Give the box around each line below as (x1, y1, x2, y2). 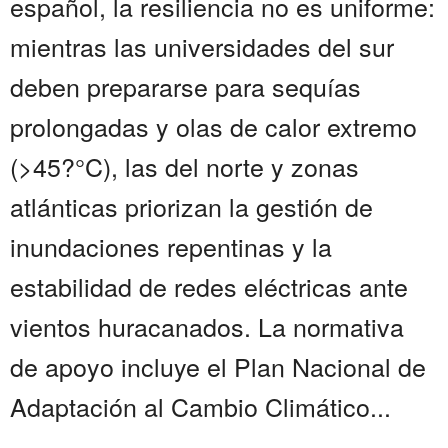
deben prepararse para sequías (10, 68, 361, 105)
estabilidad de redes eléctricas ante (10, 268, 408, 305)
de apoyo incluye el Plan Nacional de (10, 348, 426, 385)
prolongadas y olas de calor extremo (10, 108, 417, 145)
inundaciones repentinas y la (10, 228, 332, 265)
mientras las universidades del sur (10, 28, 394, 65)
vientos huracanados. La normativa (10, 308, 404, 345)
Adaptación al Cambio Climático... (10, 388, 391, 425)
